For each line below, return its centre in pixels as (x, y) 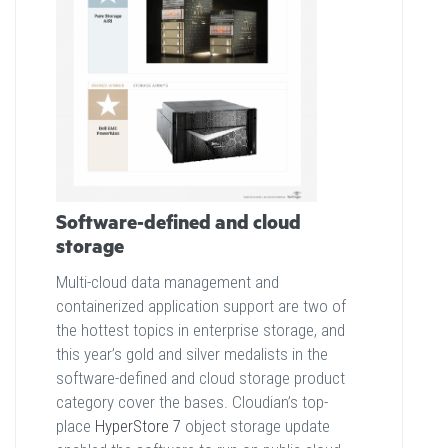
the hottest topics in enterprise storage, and (200, 330)
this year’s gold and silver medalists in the (192, 354)
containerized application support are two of (201, 306)
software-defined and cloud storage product (200, 378)
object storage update (255, 426)
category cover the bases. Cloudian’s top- (192, 402)
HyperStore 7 (138, 426)
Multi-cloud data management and (167, 282)
